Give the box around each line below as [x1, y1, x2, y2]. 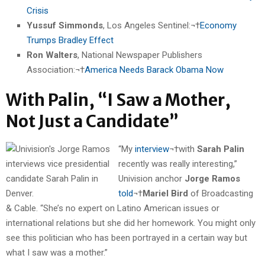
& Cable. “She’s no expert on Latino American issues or [6, 203, 219, 214]
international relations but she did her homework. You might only [6, 218, 256, 229]
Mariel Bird [143, 188, 188, 199]
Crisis [27, 5, 49, 17]
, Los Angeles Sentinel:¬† [103, 20, 200, 31]
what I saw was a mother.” [6, 247, 108, 258]
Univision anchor [118, 173, 185, 185]
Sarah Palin [197, 144, 244, 155]
